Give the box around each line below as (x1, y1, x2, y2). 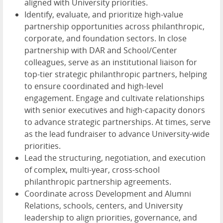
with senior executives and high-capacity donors (24, 105, 205, 116)
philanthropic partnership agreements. (24, 176, 171, 188)
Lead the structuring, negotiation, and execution (24, 152, 206, 164)
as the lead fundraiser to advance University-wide (24, 128, 210, 140)
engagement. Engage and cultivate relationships (24, 93, 205, 104)
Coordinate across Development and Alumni (24, 188, 191, 200)
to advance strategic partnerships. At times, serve (24, 116, 211, 128)
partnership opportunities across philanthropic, (24, 21, 205, 32)
